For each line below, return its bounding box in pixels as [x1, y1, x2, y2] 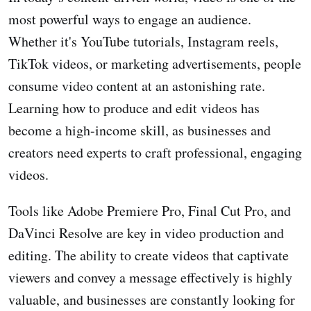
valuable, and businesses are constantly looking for [8, 290, 295, 310]
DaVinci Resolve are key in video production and [8, 224, 284, 243]
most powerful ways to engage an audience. [8, 10, 251, 29]
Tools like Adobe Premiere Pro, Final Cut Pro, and [8, 201, 291, 221]
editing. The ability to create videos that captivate [8, 246, 289, 265]
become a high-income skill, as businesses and [8, 121, 271, 140]
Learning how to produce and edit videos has [8, 99, 260, 118]
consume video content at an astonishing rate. [8, 76, 265, 96]
